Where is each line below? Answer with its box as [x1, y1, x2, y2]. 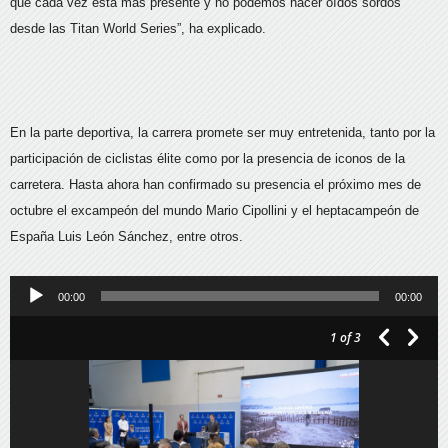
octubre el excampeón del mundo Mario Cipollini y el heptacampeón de [10, 202, 419, 218]
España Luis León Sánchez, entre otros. [10, 228, 243, 244]
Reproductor [9, 279, 79, 295]
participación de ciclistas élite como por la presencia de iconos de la [10, 150, 405, 166]
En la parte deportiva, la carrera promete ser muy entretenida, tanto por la [10, 124, 435, 140]
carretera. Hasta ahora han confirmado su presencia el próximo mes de [10, 176, 421, 192]
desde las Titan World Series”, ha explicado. [10, 20, 266, 36]
